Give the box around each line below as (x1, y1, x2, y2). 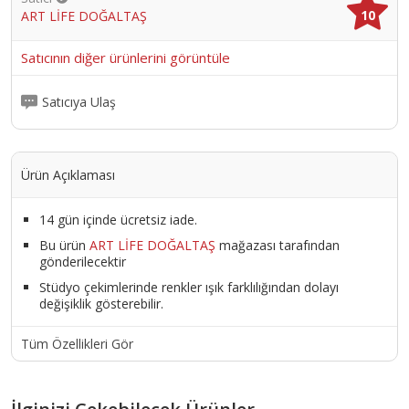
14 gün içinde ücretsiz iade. (39, 210, 197, 228)
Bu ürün (39, 236, 89, 254)
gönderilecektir (39, 252, 126, 270)
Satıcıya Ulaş (42, 93, 116, 111)
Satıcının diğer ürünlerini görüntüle (21, 47, 230, 67)
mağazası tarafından (215, 236, 340, 254)
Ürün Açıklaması (21, 165, 115, 184)
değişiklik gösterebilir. (39, 294, 163, 312)
